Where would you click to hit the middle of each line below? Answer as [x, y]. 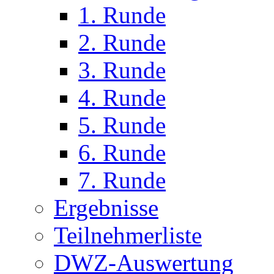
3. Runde [122, 70]
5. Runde [122, 125]
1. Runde [122, 15]
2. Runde [122, 43]
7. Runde [122, 180]
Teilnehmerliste [128, 235]
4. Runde [122, 98]
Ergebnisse [106, 208]
